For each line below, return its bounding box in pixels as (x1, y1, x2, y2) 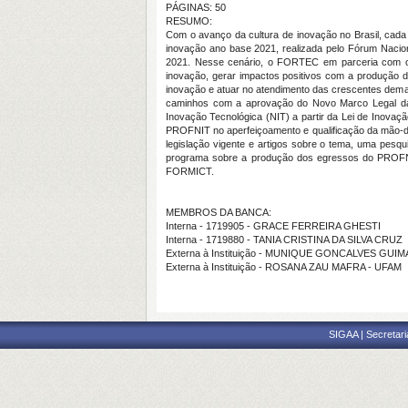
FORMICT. (166, 166, 214, 177)
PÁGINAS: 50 (166, 2, 226, 13)
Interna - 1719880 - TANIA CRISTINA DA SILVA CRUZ (166, 234, 403, 245)
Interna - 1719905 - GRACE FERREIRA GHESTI (166, 220, 381, 231)
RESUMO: (166, 15, 212, 26)
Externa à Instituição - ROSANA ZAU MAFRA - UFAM (166, 261, 402, 272)
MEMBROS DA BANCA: (166, 207, 271, 218)
